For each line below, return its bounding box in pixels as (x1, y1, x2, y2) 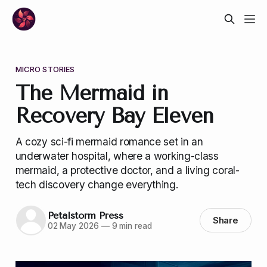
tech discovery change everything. (15, 178, 179, 191)
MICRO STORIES (15, 64, 75, 74)
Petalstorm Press (47, 210, 123, 222)
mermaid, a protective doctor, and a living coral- (15, 163, 240, 176)
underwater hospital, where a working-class (15, 149, 219, 162)
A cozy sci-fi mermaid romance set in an (15, 135, 203, 148)
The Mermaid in (15, 80, 169, 105)
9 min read (109, 221, 152, 231)
